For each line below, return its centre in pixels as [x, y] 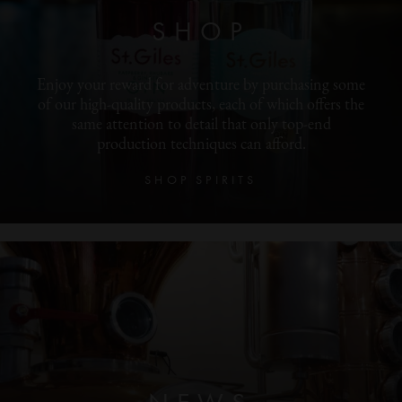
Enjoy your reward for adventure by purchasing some [201, 86]
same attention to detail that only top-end [201, 125]
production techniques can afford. [201, 145]
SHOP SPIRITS [201, 179]
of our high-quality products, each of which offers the [201, 105]
